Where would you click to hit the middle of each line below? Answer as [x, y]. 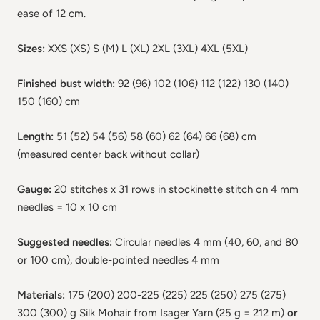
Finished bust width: [67, 83]
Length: [37, 136]
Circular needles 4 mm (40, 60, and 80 [207, 242]
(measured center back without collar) [108, 154]
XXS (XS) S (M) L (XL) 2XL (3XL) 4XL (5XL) [148, 48]
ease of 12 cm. [51, 13]
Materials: [42, 295]
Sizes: [32, 48]
